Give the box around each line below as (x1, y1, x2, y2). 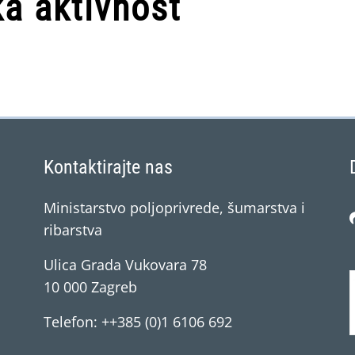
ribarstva (44, 220, 102, 239)
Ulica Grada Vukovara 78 (44, 255, 207, 274)
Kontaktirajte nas (44, 156, 173, 178)
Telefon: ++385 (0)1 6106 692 (44, 312, 232, 331)
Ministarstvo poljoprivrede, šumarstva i (44, 198, 305, 217)
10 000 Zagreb (44, 277, 137, 296)
